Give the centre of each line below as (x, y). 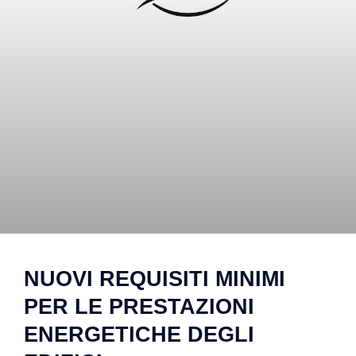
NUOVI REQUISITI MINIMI (155, 279)
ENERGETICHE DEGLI (139, 335)
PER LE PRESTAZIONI (139, 307)
